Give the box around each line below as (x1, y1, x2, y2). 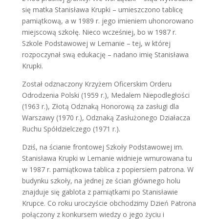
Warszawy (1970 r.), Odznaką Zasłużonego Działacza (22, 112, 190, 122)
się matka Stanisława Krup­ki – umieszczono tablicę (22, 4, 183, 14)
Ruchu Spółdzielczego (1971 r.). (22, 124, 120, 133)
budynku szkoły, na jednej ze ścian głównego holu (22, 175, 180, 185)
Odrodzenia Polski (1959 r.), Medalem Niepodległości (22, 90, 190, 100)
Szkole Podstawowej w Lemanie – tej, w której (22, 38, 171, 48)
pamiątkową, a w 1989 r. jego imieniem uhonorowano (22, 16, 194, 25)
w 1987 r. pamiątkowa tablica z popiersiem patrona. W (22, 164, 194, 174)
